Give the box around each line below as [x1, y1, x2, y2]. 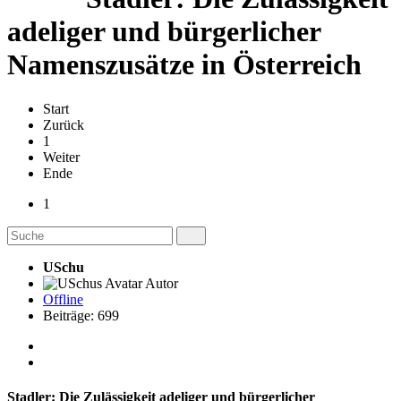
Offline [43, 291, 83, 307]
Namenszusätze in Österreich [7, 48, 362, 81]
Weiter [43, 149, 80, 165]
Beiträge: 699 [43, 307, 119, 323]
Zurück [43, 116, 84, 132]
